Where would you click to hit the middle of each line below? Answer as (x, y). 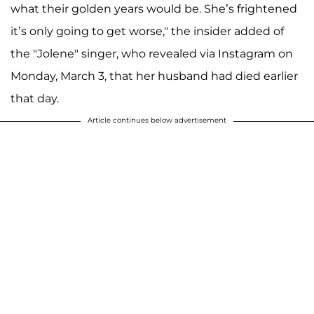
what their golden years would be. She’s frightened (154, 9)
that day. (35, 99)
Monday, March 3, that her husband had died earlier (154, 76)
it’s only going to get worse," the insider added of (147, 32)
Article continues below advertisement (157, 121)
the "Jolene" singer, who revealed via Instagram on (152, 54)
